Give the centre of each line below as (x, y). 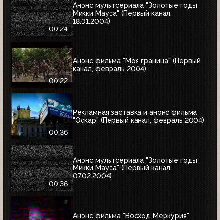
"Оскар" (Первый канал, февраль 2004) (138, 121)
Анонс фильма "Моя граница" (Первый (137, 61)
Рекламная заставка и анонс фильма (135, 113)
